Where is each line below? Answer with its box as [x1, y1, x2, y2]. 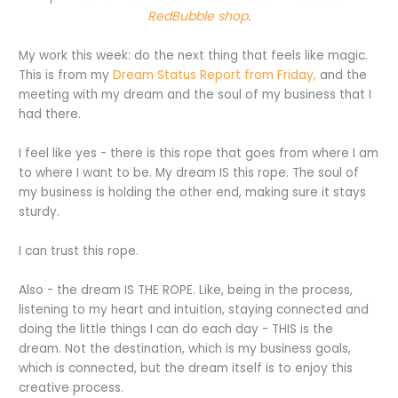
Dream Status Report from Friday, [113, 67, 317, 84]
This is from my [19, 67, 114, 84]
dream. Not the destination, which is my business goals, [19, 339, 352, 357]
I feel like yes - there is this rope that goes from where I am [19, 145, 379, 163]
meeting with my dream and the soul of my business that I [19, 86, 372, 104]
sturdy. [19, 203, 60, 221]
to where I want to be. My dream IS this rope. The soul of [19, 164, 360, 182]
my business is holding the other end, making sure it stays [19, 184, 367, 202]
